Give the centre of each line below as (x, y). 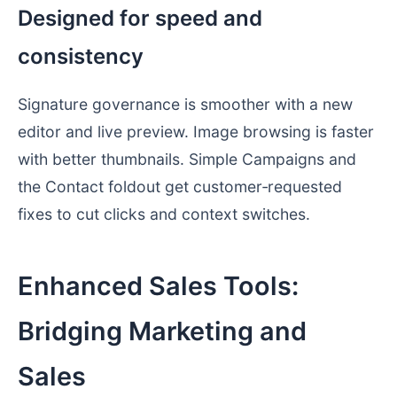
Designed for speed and (140, 18)
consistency (81, 56)
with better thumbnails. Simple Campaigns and (187, 160)
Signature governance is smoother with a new (185, 105)
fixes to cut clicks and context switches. (164, 214)
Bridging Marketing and (162, 331)
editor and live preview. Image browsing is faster (196, 132)
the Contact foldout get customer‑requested (180, 187)
